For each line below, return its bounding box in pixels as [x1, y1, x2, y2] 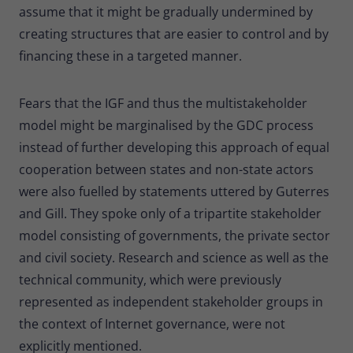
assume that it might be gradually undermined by [19, 2, 313, 20]
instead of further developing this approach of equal [19, 138, 329, 156]
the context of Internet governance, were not [19, 314, 285, 333]
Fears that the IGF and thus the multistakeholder [19, 94, 307, 112]
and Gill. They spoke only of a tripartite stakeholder [19, 204, 321, 222]
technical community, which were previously [19, 270, 281, 288]
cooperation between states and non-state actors [19, 160, 314, 178]
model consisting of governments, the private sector [19, 226, 330, 244]
